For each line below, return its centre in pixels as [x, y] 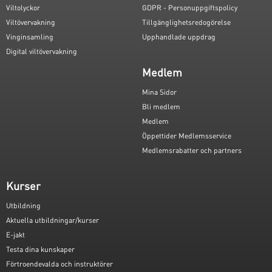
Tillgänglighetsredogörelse [186, 22]
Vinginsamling [30, 37]
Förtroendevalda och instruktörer [59, 264]
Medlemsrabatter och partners [192, 150]
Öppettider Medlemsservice [187, 136]
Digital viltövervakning [42, 51]
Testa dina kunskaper [40, 249]
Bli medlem [161, 107]
